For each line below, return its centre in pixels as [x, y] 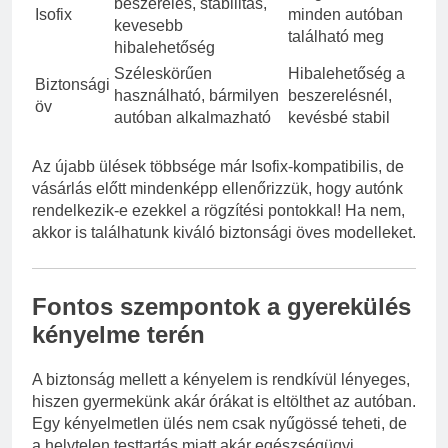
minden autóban [345, 15]
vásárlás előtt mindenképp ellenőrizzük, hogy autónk [217, 189]
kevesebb [148, 26]
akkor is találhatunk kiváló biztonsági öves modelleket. [224, 233]
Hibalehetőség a [346, 74]
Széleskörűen [163, 74]
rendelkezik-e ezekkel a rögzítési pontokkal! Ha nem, [218, 211]
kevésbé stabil [339, 118]
